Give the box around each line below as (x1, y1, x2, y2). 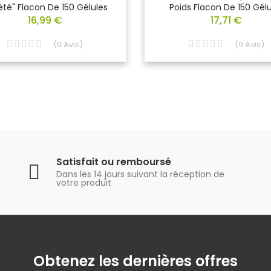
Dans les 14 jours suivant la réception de (56, 168, 224, 181)
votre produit (56, 177, 111, 189)
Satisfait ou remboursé (56, 155, 171, 169)
